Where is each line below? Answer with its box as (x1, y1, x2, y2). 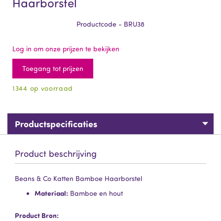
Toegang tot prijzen (22, 64, 83, 73)
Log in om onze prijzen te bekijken (12, 44, 119, 53)
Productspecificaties (15, 118, 97, 130)
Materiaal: (35, 188, 68, 198)
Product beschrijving (15, 148, 97, 159)
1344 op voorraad (12, 84, 74, 92)
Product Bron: (15, 211, 59, 220)
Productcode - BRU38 (76, 20, 145, 28)
